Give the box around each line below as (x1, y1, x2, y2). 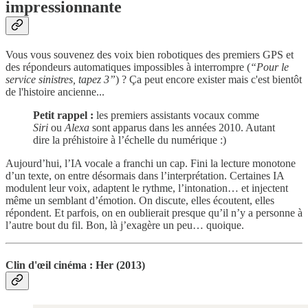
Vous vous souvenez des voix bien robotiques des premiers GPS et (5, 49, 294, 61)
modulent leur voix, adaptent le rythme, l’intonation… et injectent (5, 182, 288, 195)
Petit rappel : (33, 109, 96, 122)
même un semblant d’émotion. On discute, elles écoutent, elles (5, 195, 274, 207)
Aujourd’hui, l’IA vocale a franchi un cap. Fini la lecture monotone (5, 157, 296, 170)
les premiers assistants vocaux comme (96, 109, 259, 122)
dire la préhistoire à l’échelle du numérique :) (33, 134, 226, 146)
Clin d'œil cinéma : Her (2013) (5, 258, 145, 271)
